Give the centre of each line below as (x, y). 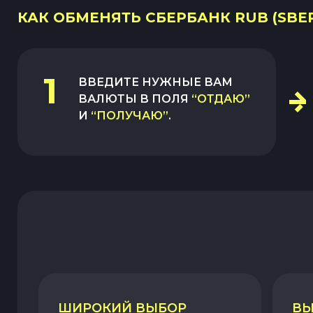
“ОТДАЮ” (221, 99)
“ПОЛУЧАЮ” (130, 116)
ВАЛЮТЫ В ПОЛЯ (133, 99)
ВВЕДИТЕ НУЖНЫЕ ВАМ (155, 82)
